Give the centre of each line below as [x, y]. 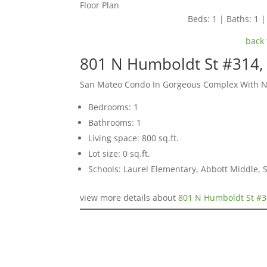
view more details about [129, 198]
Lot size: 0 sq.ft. [119, 154]
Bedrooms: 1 [114, 107]
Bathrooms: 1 [115, 123]
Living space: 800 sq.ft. [134, 138]
